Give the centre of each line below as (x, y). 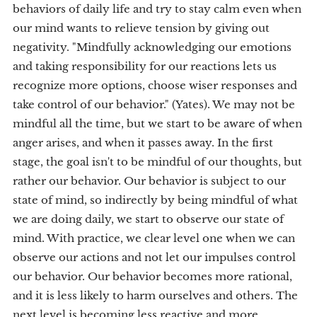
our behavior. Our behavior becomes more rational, (152, 276)
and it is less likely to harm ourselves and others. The (155, 295)
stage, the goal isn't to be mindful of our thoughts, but (157, 162)
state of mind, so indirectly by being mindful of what (155, 200)
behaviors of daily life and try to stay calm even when (157, 9)
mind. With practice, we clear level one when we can (154, 238)
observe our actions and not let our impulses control (154, 257)
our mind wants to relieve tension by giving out (141, 28)
